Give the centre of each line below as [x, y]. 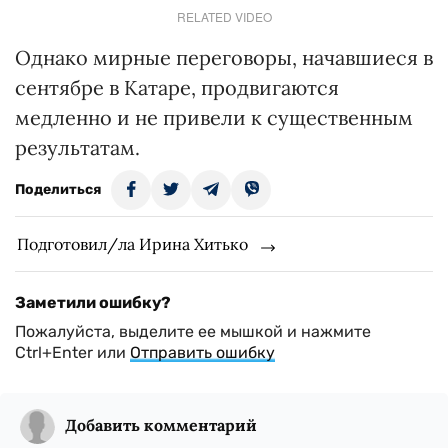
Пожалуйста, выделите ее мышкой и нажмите [193, 331]
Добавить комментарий [161, 424]
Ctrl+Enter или [72, 352]
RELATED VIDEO [224, 16]
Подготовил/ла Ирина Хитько [132, 243]
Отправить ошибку [202, 352]
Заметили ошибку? [93, 302]
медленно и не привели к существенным [214, 117]
